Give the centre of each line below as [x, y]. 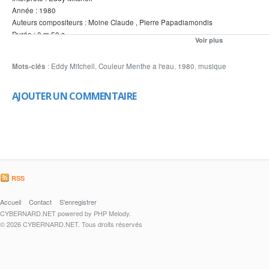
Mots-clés [30, 66]
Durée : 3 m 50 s [38, 34]
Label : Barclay [36, 46]
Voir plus [209, 40]
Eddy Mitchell [73, 66]
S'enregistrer [78, 202]
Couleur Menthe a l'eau [136, 66]
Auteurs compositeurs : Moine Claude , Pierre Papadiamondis [112, 22]
